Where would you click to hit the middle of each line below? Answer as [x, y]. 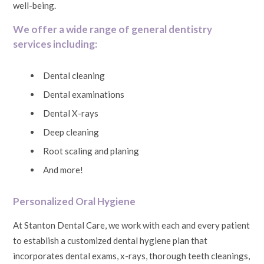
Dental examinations [84, 94]
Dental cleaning [74, 75]
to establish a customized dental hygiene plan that [110, 240]
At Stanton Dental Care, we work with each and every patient [132, 225]
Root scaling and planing [91, 151]
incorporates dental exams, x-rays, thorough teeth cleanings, [132, 255]
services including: [55, 44]
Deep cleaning [71, 132]
